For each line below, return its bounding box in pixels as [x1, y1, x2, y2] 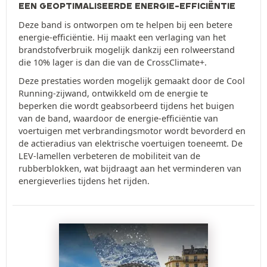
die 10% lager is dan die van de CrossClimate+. [18, 57, 207, 69]
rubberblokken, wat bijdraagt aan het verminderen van [18, 163, 241, 175]
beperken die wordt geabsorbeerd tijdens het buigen [18, 100, 234, 112]
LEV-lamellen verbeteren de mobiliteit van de [18, 150, 200, 162]
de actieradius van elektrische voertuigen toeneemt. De [18, 138, 243, 150]
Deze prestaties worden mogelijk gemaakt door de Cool [18, 75, 245, 87]
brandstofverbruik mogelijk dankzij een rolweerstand [18, 44, 235, 56]
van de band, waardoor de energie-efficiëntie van [18, 113, 218, 125]
